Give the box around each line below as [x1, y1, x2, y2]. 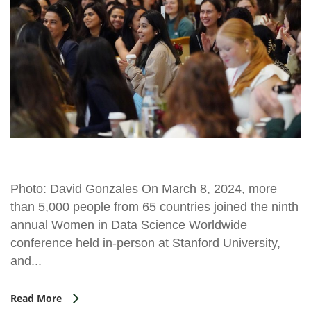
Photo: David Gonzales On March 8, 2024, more [10, 181, 277, 196]
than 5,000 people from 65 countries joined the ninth [10, 199, 299, 214]
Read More [10, 291, 62, 305]
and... [10, 253, 42, 268]
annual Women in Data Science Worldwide [10, 217, 247, 232]
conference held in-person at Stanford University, [10, 235, 280, 250]
